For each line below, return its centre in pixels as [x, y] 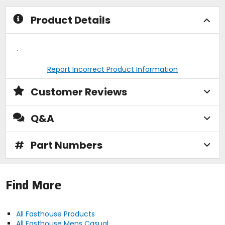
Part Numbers [66, 145]
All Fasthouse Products [55, 214]
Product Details [70, 20]
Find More [33, 186]
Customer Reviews [79, 92]
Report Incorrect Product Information [113, 69]
